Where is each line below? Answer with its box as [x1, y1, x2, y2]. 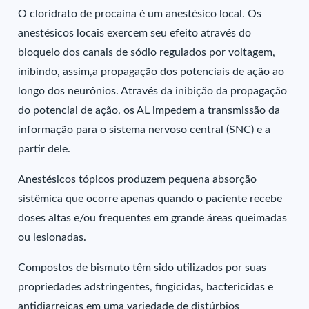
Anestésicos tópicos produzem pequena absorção [18, 174, 257, 185]
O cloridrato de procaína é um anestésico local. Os [18, 8, 262, 19]
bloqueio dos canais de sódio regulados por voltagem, [18, 47, 276, 58]
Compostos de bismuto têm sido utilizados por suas [18, 262, 267, 273]
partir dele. [18, 143, 71, 154]
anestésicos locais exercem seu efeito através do [18, 28, 252, 39]
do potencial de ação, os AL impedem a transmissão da [18, 105, 281, 116]
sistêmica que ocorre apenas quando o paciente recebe [18, 193, 283, 204]
